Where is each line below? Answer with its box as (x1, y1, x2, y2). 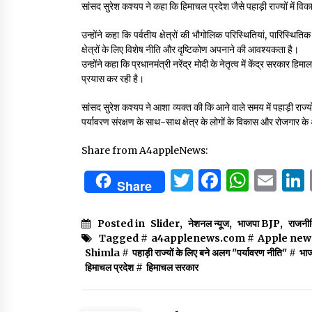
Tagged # (99, 231, 148, 244)
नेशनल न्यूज (188, 217, 229, 230)
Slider (150, 217, 180, 230)
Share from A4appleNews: (81, 143, 208, 157)
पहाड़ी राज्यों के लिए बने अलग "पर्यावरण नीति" (132, 246, 287, 259)
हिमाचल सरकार (146, 260, 198, 274)
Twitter (193, 166, 274, 194)
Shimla (85, 246, 120, 259)
